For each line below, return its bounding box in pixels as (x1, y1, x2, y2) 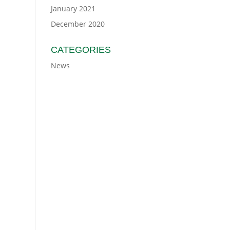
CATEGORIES (50, 45, 111, 55)
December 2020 (50, 19, 105, 29)
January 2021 (50, 4, 95, 13)
